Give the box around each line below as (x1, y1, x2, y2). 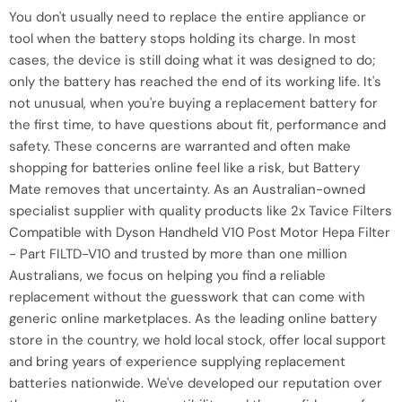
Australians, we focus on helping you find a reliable (9, 266, 326, 284)
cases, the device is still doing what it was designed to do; (9, 50, 375, 69)
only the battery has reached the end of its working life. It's (9, 72, 381, 91)
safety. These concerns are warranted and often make (9, 136, 351, 155)
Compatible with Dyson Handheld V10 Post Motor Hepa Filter (9, 223, 390, 241)
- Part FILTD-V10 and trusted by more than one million (9, 244, 347, 263)
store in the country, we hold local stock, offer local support (9, 330, 386, 349)
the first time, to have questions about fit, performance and (9, 115, 386, 134)
